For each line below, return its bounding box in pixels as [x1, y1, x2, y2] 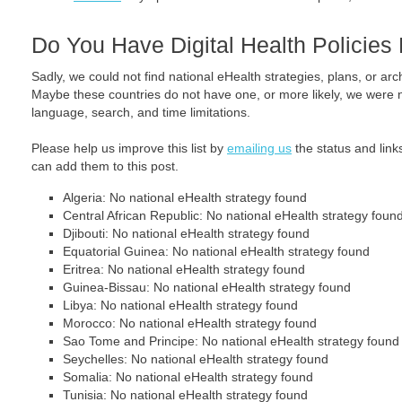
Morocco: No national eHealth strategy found [63, 316, 317, 330]
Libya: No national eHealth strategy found [63, 298, 298, 312]
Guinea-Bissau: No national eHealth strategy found [63, 280, 351, 294]
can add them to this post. [31, 159, 179, 173]
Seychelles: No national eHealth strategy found [63, 352, 328, 366]
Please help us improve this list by [31, 141, 227, 155]
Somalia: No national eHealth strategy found [63, 370, 313, 384]
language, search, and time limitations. [31, 105, 250, 119]
